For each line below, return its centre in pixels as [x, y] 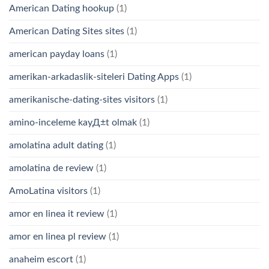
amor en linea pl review [58, 237]
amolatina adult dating [56, 146]
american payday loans [57, 54]
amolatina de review [51, 168]
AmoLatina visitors [48, 191]
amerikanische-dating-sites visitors [82, 100]
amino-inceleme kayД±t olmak [73, 123]
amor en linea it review [57, 214]
